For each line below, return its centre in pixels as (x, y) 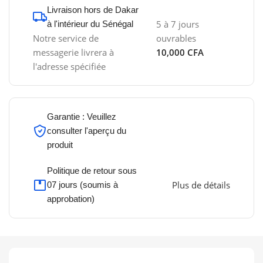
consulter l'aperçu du (87, 131)
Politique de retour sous (92, 171)
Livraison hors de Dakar (93, 10)
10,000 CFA (180, 53)
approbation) (71, 199)
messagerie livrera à (74, 53)
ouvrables (176, 38)
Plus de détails (201, 185)
